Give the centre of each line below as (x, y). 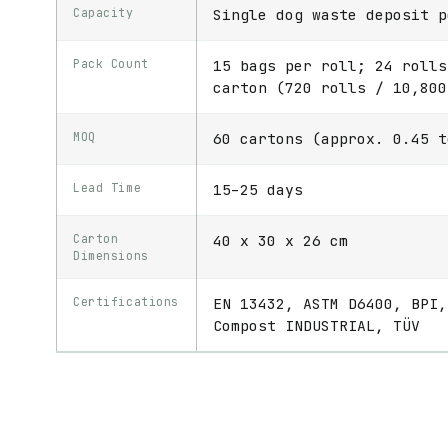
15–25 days (258, 190)
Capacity (103, 13)
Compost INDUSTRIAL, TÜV (316, 326)
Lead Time (107, 188)
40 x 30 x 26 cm (280, 241)
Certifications (126, 302)
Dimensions (111, 256)
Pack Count (111, 64)
